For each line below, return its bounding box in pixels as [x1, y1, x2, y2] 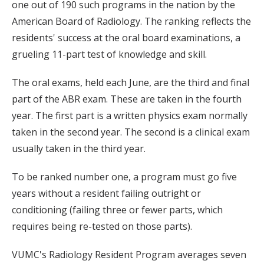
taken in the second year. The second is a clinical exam [12, 125, 250, 138]
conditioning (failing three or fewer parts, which [12, 203, 223, 216]
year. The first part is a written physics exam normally [12, 108, 247, 122]
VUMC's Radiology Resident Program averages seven [12, 247, 246, 261]
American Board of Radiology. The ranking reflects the [12, 14, 251, 28]
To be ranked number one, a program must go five [12, 170, 237, 183]
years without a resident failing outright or [12, 186, 201, 200]
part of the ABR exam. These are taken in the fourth [12, 92, 242, 105]
